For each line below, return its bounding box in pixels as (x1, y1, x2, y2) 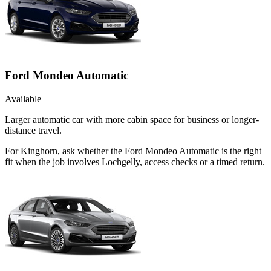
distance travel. (5, 125, 62, 135)
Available (5, 93, 41, 104)
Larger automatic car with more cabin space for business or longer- (5, 114, 259, 125)
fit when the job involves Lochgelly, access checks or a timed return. (5, 156, 265, 167)
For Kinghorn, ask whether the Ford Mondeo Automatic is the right (5, 145, 261, 156)
